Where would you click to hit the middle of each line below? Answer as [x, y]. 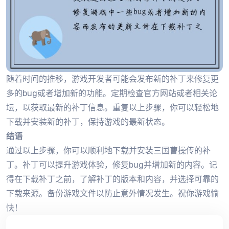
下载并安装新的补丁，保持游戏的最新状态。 [88, 122]
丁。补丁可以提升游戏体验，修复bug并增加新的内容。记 [112, 165]
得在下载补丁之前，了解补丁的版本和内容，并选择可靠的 [112, 179]
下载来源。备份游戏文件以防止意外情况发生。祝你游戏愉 [112, 193]
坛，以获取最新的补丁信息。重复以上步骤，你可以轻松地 [112, 107]
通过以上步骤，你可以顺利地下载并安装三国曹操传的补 [108, 150]
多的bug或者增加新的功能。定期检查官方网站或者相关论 [112, 93]
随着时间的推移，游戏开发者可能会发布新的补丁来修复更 [112, 79]
